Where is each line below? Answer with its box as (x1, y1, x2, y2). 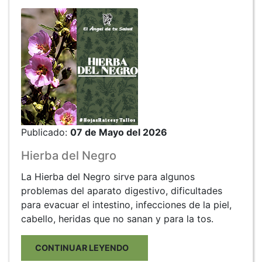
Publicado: (21, 126, 70, 138)
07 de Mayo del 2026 (70, 126, 167, 138)
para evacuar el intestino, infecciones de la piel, (21, 198, 232, 211)
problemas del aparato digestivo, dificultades (21, 184, 222, 196)
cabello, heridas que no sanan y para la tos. (21, 212, 213, 225)
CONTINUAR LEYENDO (35, 242, 134, 253)
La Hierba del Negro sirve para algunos (21, 170, 195, 182)
